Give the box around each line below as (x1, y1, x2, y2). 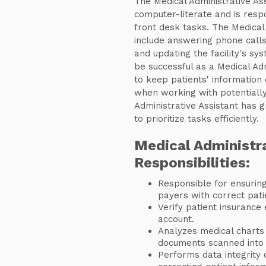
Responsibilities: (134, 154, 250, 171)
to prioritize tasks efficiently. (134, 113, 259, 124)
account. (157, 214, 194, 224)
